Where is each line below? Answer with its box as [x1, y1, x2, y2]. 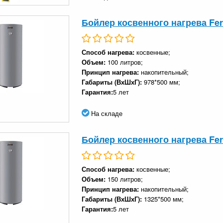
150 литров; [108, 174, 143, 184]
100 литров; [108, 57, 143, 67]
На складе [89, 108, 122, 118]
